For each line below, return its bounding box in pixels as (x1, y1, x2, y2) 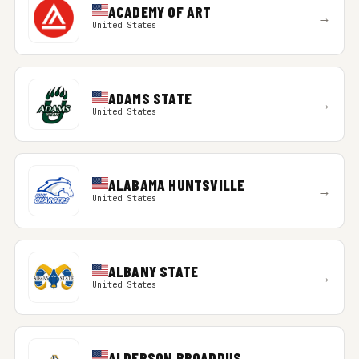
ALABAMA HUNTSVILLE (107, 175, 245, 194)
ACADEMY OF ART (107, 2, 212, 21)
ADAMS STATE (107, 89, 192, 107)
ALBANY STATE (107, 262, 199, 280)
